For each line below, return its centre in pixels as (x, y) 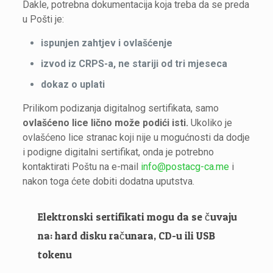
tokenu (55, 254)
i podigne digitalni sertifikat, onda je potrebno (119, 152)
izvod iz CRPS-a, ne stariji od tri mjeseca (134, 64)
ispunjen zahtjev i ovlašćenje (107, 43)
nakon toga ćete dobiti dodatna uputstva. (109, 181)
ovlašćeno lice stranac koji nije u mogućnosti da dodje (136, 137)
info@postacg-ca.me (185, 167)
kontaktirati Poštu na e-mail (82, 167)
